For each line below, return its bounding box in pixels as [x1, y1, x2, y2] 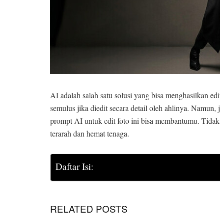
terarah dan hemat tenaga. [50, 128, 129, 138]
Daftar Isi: [55, 160, 93, 173]
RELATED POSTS [50, 201, 128, 215]
